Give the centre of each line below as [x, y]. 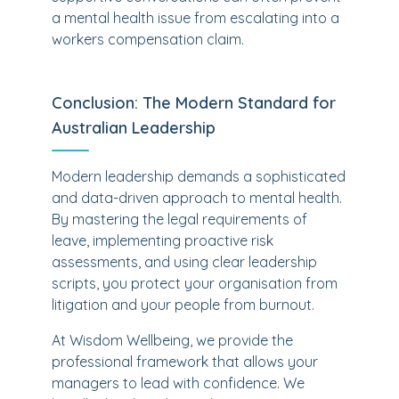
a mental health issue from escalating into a [195, 18]
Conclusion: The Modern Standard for [194, 103]
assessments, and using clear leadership [184, 262]
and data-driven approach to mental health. [197, 198]
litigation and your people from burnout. [183, 305]
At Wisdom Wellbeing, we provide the [172, 340]
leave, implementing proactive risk [163, 240]
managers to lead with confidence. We [178, 383]
